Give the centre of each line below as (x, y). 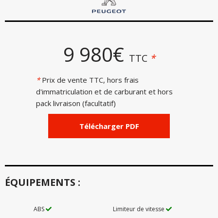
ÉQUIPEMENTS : (43, 182)
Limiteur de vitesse (139, 209)
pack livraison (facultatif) (76, 103)
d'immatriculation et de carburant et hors (104, 91)
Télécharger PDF (109, 126)
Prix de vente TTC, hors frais (90, 80)
